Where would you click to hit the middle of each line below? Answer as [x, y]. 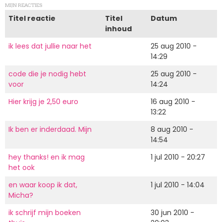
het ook [22, 167]
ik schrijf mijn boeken [45, 212]
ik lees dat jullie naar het [50, 46]
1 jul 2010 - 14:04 [178, 185]
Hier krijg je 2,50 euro [43, 101]
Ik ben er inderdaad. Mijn [50, 129]
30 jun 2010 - [172, 212]
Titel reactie [32, 18]
